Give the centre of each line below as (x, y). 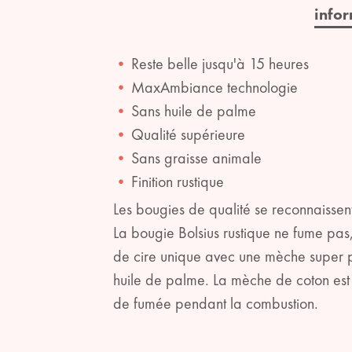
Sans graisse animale (196, 158)
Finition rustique (178, 181)
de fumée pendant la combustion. (216, 303)
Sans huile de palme (194, 110)
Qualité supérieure (188, 134)
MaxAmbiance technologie (214, 87)
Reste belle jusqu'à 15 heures (220, 63)
